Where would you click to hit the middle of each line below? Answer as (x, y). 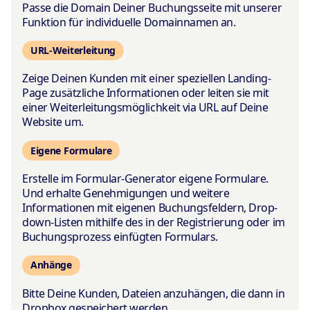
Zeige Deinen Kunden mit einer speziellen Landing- (147, 79)
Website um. (53, 122)
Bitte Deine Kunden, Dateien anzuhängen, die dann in (154, 293)
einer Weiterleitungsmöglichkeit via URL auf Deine (145, 108)
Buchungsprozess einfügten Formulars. (120, 236)
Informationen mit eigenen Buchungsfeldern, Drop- (150, 207)
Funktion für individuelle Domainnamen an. (129, 22)
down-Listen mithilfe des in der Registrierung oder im (154, 222)
